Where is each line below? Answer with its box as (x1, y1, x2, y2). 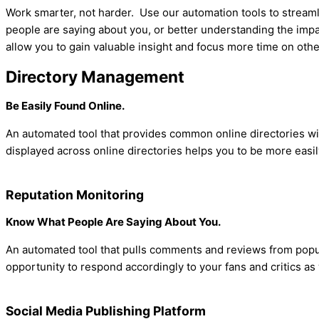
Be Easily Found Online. (6, 99, 125, 113)
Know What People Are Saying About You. (6, 215, 221, 229)
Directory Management (6, 67, 184, 86)
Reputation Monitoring (6, 187, 144, 202)
